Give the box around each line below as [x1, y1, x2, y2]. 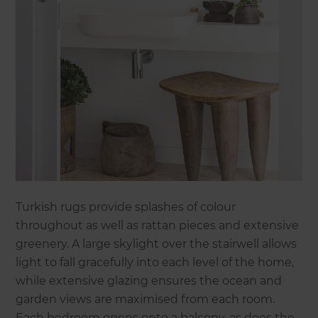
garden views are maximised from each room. [16, 292, 275, 306]
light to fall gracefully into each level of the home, [16, 255, 295, 269]
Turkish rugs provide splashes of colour [16, 199, 236, 214]
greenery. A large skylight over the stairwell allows [16, 236, 297, 251]
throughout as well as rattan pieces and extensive [16, 218, 300, 232]
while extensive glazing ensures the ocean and [16, 273, 283, 287]
